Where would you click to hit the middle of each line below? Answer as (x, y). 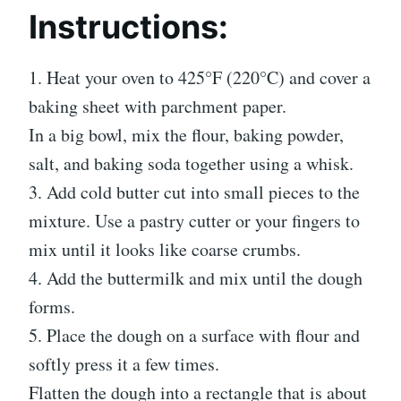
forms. (52, 306)
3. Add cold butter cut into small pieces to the (194, 192)
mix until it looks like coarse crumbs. (165, 249)
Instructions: (128, 26)
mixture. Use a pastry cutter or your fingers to (194, 220)
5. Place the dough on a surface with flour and (194, 335)
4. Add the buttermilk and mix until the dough (196, 277)
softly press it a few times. (124, 363)
